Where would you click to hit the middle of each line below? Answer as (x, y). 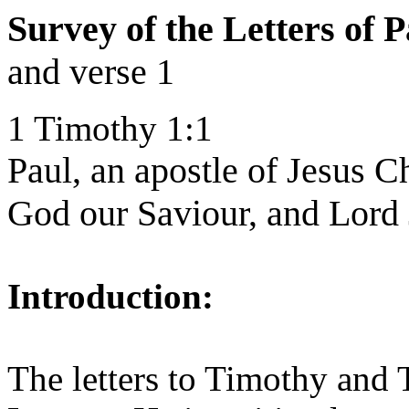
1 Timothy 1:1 (110, 128)
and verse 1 (91, 72)
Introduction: (110, 296)
